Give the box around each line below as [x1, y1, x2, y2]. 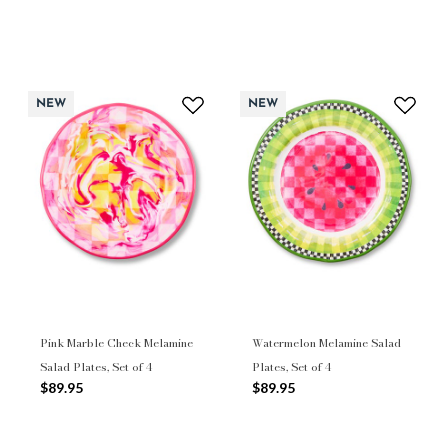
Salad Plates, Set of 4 [40, 357, 152, 376]
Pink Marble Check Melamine [40, 333, 193, 352]
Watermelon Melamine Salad [252, 333, 401, 352]
